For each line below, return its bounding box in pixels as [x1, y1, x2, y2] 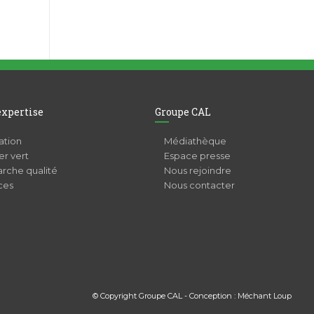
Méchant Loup [238, 291, 292, 301]
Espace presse [164, 150, 231, 162]
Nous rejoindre [164, 165, 232, 177]
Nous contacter [164, 179, 235, 191]
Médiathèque [164, 135, 227, 147]
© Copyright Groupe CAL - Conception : [93, 291, 238, 301]
